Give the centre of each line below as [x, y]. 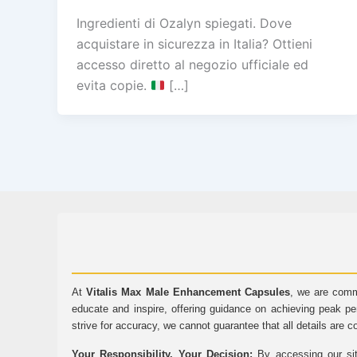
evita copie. [114, 86]
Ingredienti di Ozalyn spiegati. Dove [184, 24]
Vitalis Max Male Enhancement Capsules [188, 292]
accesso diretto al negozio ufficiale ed [192, 65]
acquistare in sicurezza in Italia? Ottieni [194, 44]
